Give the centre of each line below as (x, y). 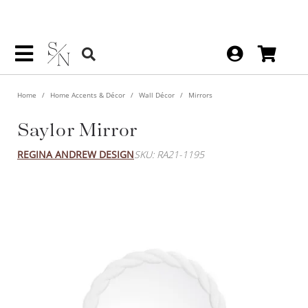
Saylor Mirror (78, 129)
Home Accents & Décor (88, 95)
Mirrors (199, 95)
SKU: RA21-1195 (169, 154)
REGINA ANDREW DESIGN (76, 154)
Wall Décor (157, 95)
